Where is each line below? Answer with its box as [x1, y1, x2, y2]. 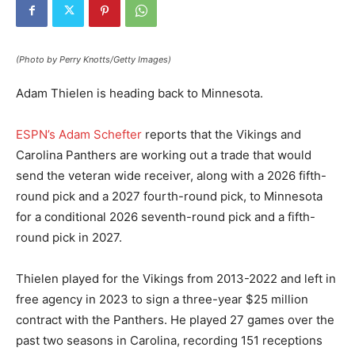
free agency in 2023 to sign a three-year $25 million [16, 291, 308, 307]
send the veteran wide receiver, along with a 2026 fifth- [16, 167, 326, 183]
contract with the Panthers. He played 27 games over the [16, 311, 334, 327]
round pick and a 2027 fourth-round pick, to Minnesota [16, 188, 323, 204]
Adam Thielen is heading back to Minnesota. [16, 85, 263, 101]
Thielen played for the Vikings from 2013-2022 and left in [16, 270, 336, 286]
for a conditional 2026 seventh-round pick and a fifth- [16, 208, 315, 224]
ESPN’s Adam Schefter [16, 126, 142, 142]
